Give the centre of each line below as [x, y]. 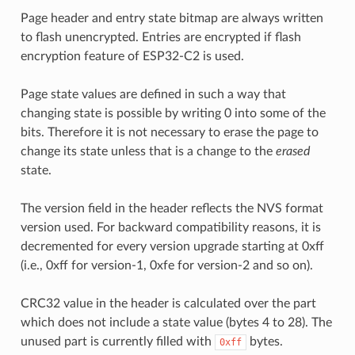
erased [292, 151]
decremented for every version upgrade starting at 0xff [172, 246]
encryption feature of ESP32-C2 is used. [132, 56]
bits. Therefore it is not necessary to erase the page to [169, 132]
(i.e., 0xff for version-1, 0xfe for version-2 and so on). [166, 265]
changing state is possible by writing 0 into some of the [173, 113]
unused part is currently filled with [117, 341]
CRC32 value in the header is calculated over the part [168, 303]
